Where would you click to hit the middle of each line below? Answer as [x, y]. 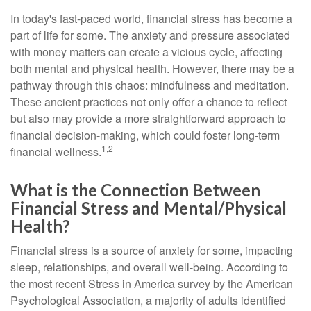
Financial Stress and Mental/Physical [149, 208]
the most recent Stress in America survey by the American [152, 284]
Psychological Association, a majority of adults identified [148, 300]
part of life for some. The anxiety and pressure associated [150, 35]
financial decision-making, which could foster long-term [145, 135]
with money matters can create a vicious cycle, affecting [146, 52]
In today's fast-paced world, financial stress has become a [151, 18]
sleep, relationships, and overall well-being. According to [149, 267]
